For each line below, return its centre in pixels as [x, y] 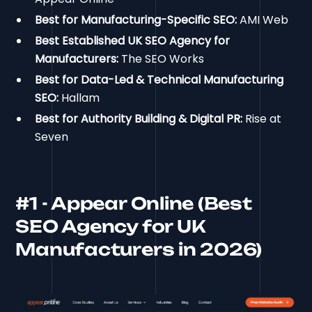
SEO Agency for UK [111, 226]
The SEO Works [162, 58]
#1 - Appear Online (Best [134, 203]
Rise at [262, 118]
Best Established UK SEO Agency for [133, 40]
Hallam [79, 97]
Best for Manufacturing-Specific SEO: [136, 19]
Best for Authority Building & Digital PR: [139, 118]
